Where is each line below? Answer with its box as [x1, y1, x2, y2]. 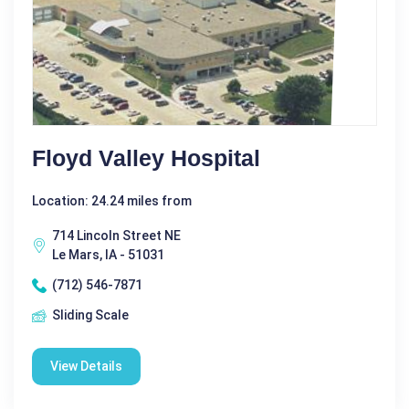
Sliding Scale [52, 308, 129, 323]
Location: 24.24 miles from [32, 194, 192, 209]
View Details [50, 359, 122, 374]
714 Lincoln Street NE [52, 228, 181, 244]
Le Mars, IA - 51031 [52, 247, 164, 263]
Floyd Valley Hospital [32, 145, 260, 172]
